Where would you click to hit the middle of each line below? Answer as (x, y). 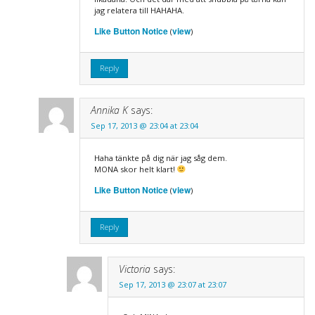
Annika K (109, 110)
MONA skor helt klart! (135, 169)
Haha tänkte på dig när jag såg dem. (160, 157)
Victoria (134, 269)
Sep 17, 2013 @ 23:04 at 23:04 (144, 125)
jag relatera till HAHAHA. (139, 10)
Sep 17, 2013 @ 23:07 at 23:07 (172, 284)
